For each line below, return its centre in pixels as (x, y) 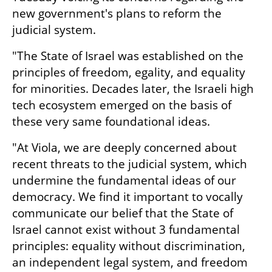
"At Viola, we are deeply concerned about (124, 147)
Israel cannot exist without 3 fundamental (126, 229)
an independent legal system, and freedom (130, 262)
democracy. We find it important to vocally (127, 196)
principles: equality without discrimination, (129, 246)
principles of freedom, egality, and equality (129, 72)
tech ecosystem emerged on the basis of (122, 105)
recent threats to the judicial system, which (130, 164)
